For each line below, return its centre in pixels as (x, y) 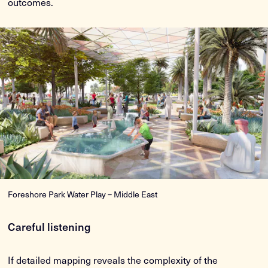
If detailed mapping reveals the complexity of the (113, 259)
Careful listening (49, 226)
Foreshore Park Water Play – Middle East (83, 194)
